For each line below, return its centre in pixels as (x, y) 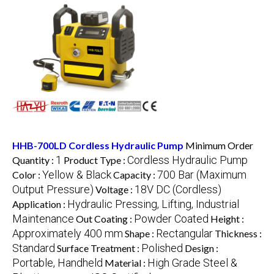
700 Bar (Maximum (202, 174)
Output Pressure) (53, 189)
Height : (227, 218)
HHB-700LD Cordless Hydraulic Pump (98, 145)
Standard (34, 248)
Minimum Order (219, 145)
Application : (40, 204)
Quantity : (34, 160)
